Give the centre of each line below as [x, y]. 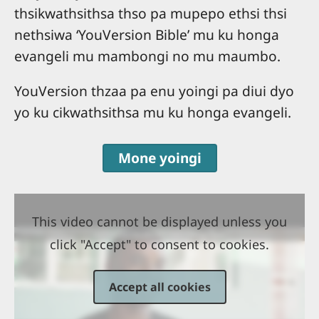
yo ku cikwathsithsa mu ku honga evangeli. [153, 113]
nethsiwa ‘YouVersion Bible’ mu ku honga [147, 34]
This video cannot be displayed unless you [159, 222]
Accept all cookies [159, 287]
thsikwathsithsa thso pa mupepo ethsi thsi [151, 13]
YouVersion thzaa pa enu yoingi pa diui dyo [154, 91]
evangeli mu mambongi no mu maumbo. [147, 56]
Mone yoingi [159, 158]
